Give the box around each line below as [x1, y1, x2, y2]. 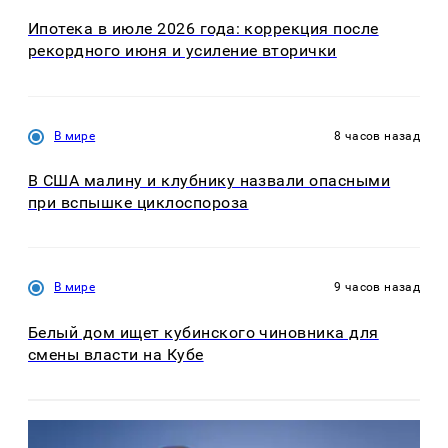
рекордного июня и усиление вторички [28, 41, 337, 61]
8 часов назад [334, 128, 420, 143]
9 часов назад [334, 280, 420, 295]
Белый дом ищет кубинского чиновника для [28, 322, 379, 342]
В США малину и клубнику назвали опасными [28, 170, 391, 190]
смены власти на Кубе [28, 344, 204, 364]
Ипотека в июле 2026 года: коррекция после [28, 19, 379, 39]
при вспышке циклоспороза [28, 192, 249, 212]
